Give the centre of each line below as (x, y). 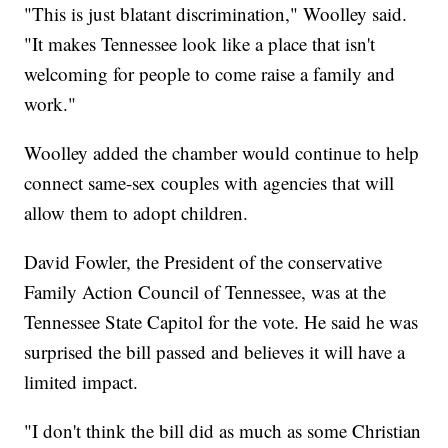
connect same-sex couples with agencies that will (209, 183)
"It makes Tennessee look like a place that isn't (200, 44)
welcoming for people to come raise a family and (210, 74)
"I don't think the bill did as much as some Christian (223, 431)
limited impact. (81, 382)
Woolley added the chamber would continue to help (222, 153)
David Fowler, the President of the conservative (203, 262)
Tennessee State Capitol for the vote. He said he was (221, 322)
